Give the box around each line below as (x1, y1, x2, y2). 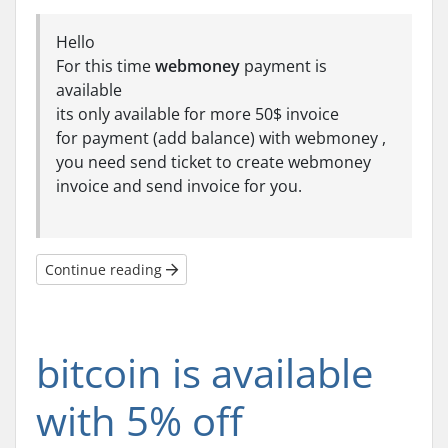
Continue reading (45, 260, 166, 279)
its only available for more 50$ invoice (56, 103, 339, 125)
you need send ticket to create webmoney (56, 151, 371, 173)
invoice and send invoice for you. (56, 175, 302, 197)
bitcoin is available (36, 345, 373, 400)
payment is (240, 55, 327, 77)
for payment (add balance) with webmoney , (56, 127, 386, 149)
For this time (56, 55, 155, 77)
